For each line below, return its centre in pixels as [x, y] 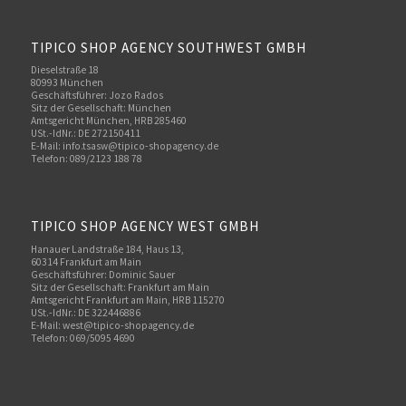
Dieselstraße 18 [64, 70]
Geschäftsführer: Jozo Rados [97, 96]
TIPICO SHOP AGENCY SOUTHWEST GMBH [168, 47]
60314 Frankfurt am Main [86, 262]
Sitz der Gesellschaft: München [101, 108]
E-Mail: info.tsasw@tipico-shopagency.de [124, 146]
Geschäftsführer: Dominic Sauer [102, 275]
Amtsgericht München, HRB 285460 [108, 121]
